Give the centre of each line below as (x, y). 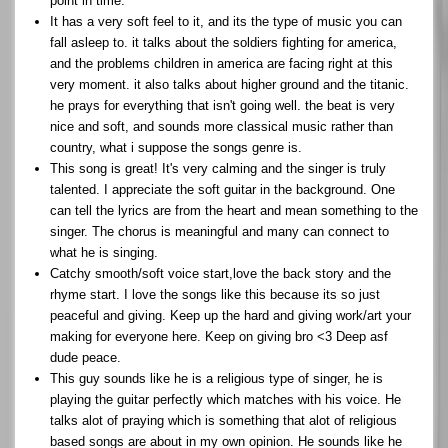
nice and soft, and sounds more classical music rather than (221, 126)
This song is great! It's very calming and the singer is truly (218, 168)
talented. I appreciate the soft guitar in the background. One (222, 189)
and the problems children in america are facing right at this (221, 63)
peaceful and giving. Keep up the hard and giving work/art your (230, 315)
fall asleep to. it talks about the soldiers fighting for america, (223, 42)
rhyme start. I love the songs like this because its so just (215, 294)
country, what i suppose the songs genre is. (176, 147)
